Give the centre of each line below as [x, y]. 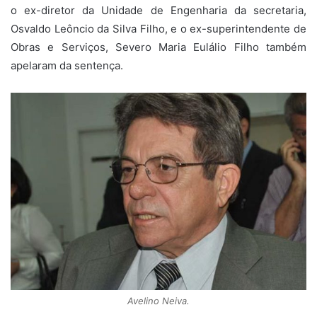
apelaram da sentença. [67, 65]
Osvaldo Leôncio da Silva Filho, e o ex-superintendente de [158, 28]
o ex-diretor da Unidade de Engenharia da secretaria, [158, 10]
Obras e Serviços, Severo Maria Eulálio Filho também [158, 47]
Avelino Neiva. [158, 300]
